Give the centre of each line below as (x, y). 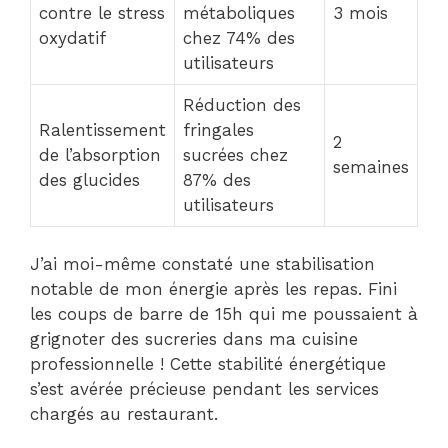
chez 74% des (239, 37)
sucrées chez (235, 154)
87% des (217, 179)
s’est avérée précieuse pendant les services (204, 389)
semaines (371, 166)
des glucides (89, 179)
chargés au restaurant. (124, 414)
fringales (218, 129)
